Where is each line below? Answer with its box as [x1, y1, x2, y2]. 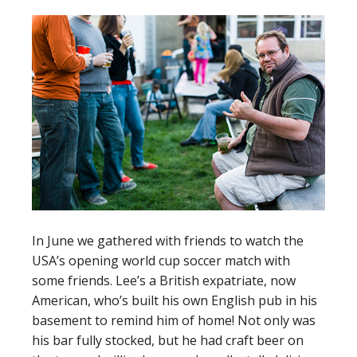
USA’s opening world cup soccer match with [32, 252, 290, 270]
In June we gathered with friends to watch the [32, 232, 304, 250]
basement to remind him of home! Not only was [32, 312, 316, 330]
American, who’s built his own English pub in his [32, 292, 317, 310]
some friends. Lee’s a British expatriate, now [32, 272, 296, 290]
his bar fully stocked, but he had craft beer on [32, 331, 304, 350]
